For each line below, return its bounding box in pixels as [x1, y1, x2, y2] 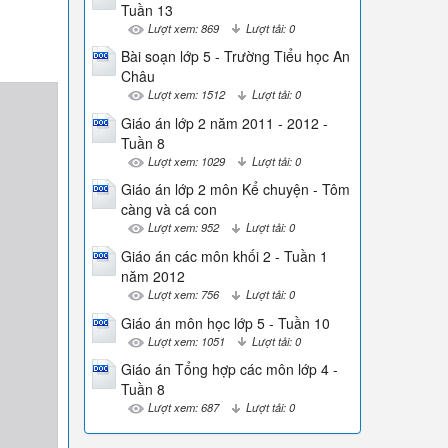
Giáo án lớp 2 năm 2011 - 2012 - [120, 112, 328, 133]
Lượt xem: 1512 [147, 86, 225, 103]
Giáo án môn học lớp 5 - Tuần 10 [120, 312, 330, 333]
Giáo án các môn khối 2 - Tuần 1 [120, 245, 328, 266]
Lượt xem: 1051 [147, 332, 225, 349]
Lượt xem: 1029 [147, 152, 225, 169]
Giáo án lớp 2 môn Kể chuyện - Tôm [120, 179, 350, 200]
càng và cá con [120, 199, 217, 220]
